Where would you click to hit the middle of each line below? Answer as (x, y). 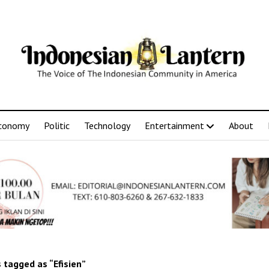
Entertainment (174, 125)
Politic (57, 125)
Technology (107, 125)
